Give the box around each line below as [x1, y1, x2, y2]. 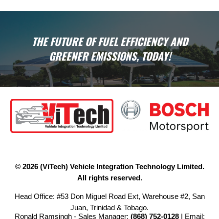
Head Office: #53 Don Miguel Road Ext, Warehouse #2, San [14, 193, 205, 200]
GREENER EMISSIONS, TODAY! [48, 48, 171, 64]
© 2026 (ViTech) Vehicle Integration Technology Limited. [15, 163, 204, 171]
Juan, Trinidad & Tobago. [70, 204, 149, 212]
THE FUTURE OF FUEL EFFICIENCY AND [31, 34, 188, 49]
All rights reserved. [77, 174, 142, 182]
